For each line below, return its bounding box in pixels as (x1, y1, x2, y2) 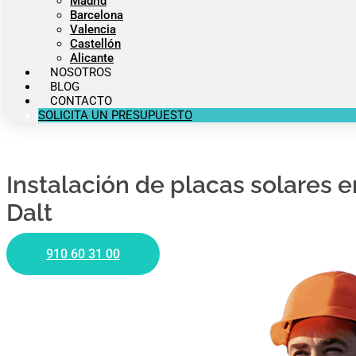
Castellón (70, 37, 121, 51)
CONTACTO (50, 94, 112, 108)
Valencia (70, 22, 116, 37)
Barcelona (70, 8, 123, 22)
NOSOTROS (50, 65, 111, 79)
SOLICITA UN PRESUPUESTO (38, 108, 192, 122)
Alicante (70, 51, 114, 65)
